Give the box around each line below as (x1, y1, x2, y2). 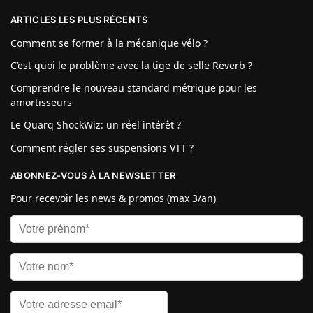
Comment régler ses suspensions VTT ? (10, 140, 194, 154)
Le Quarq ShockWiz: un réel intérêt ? (10, 118, 181, 132)
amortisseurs (10, 96, 72, 110)
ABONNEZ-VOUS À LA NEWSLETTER (10, 169, 176, 181)
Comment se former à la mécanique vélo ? (10, 36, 208, 50)
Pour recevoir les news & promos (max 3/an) (10, 191, 216, 205)
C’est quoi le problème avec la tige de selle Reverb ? (10, 58, 252, 72)
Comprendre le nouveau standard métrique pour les (10, 81, 257, 95)
